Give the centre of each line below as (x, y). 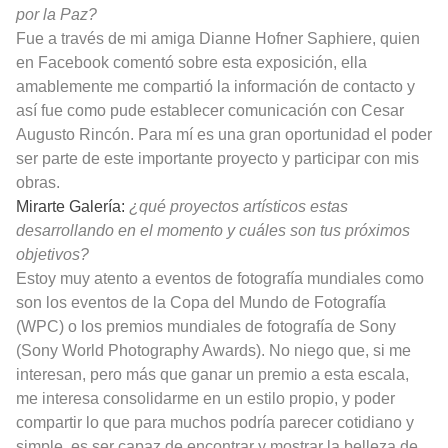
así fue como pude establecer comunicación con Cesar (210, 111)
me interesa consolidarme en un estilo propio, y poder (205, 399)
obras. (38, 183)
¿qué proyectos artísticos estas (238, 207)
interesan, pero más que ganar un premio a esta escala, (212, 375)
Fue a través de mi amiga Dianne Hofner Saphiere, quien (218, 39)
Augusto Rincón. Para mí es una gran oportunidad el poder (224, 135)
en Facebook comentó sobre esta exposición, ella (191, 63)
